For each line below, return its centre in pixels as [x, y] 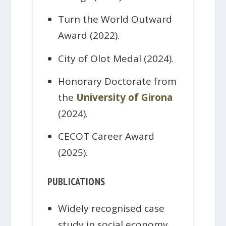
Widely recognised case [111, 208]
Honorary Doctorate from [118, 81]
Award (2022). [89, 36]
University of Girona [125, 97]
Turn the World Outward [115, 19]
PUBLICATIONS [76, 182]
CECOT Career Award [106, 136]
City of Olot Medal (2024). [116, 58]
